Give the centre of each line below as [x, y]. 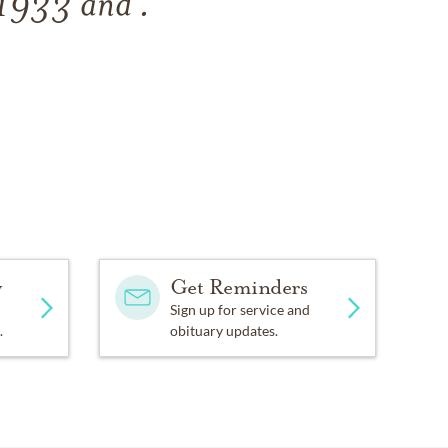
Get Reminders [238, 287]
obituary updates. [223, 330]
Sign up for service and [239, 309]
